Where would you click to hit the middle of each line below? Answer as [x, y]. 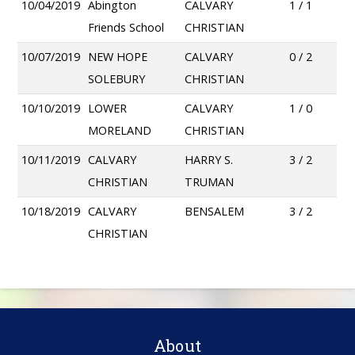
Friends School [126, 28]
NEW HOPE [118, 57]
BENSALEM [215, 212]
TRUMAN [210, 182]
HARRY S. [209, 160]
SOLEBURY [117, 79]
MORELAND [120, 131]
